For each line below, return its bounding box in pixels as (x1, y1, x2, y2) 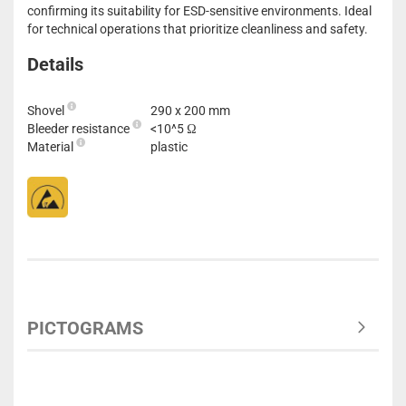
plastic (150, 140, 188, 154)
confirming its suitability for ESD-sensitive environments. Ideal (27, 4, 372, 18)
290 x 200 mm (150, 103, 230, 118)
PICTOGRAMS (27, 317, 143, 339)
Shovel (27, 103, 67, 118)
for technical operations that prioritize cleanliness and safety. (27, 22, 368, 36)
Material (27, 140, 76, 154)
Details (27, 53, 83, 75)
